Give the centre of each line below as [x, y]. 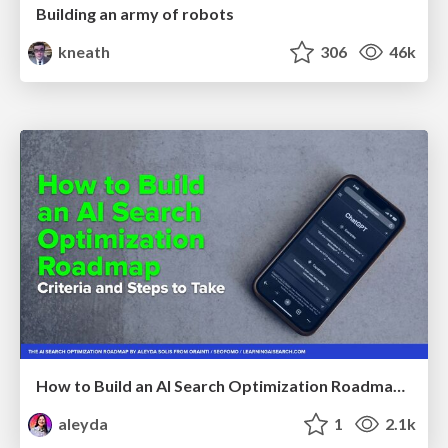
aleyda [82, 423]
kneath [83, 51]
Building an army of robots [135, 13]
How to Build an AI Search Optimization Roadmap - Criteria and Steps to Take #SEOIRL [399, 385]
